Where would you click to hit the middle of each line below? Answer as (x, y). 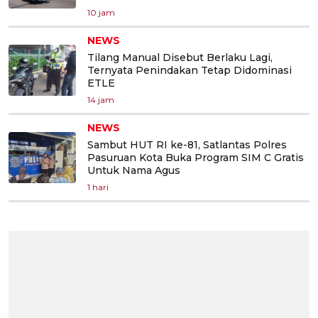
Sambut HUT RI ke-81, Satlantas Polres (187, 144)
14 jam (101, 99)
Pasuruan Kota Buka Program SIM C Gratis (196, 157)
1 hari (98, 187)
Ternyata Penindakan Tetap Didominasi (190, 70)
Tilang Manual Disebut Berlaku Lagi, (180, 57)
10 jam (101, 12)
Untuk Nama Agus (134, 170)
